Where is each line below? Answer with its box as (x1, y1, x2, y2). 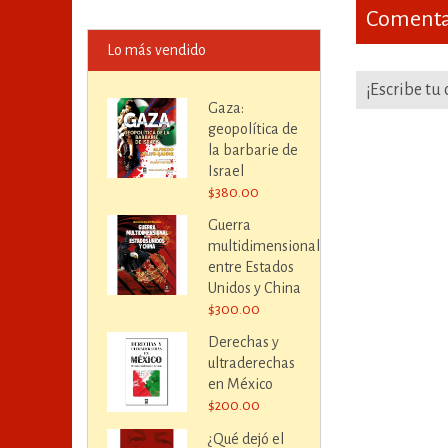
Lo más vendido (106, 41, 206, 58)
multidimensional (207, 237, 320, 254)
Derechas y (207, 334, 279, 351)
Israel (207, 162, 244, 179)
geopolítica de (207, 120, 298, 137)
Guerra (207, 216, 251, 233)
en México (207, 376, 273, 393)
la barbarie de (207, 141, 298, 158)
